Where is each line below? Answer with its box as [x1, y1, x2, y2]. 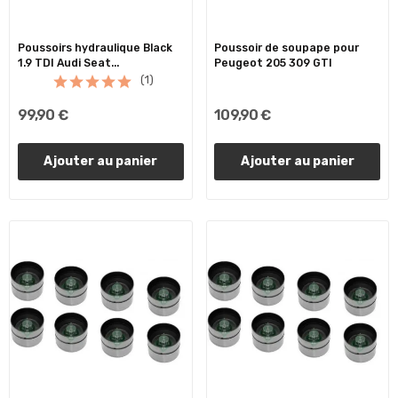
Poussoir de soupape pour [214, 41, 360, 54]
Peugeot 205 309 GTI [214, 56, 333, 69]
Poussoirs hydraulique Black [17, 41, 172, 54]
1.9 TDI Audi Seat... [17, 56, 119, 69]
